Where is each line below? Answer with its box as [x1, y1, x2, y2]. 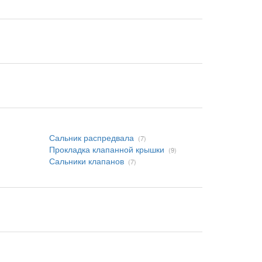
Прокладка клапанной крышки [49, 143, 164, 155]
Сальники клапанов [49, 155, 124, 167]
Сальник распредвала [49, 132, 134, 143]
